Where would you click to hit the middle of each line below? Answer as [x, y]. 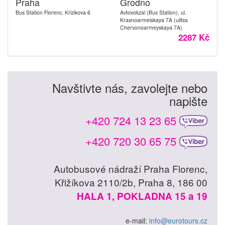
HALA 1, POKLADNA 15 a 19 [142, 196]
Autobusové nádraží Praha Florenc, [131, 168]
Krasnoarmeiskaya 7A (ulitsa [154, 20]
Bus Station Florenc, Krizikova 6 [53, 12]
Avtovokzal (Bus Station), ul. [153, 12]
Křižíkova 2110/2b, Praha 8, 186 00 [131, 182]
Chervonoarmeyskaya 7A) [151, 27]
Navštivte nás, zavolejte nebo [130, 88]
